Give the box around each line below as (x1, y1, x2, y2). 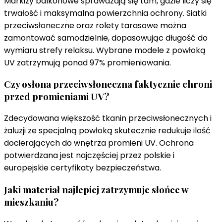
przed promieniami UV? (4, 90, 109, 103)
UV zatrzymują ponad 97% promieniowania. (4, 56, 171, 68)
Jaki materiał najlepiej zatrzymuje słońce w (4, 183, 188, 196)
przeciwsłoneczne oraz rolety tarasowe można (4, 19, 186, 31)
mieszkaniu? (4, 195, 58, 208)
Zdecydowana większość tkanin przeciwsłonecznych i (4, 112, 212, 124)
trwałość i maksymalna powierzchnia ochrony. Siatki (4, 7, 207, 19)
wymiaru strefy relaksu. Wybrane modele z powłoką (4, 44, 206, 56)
